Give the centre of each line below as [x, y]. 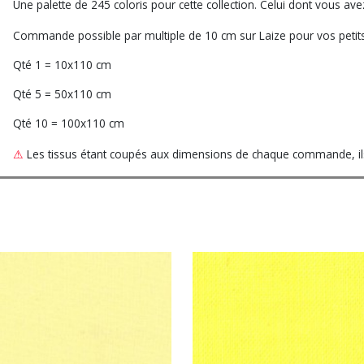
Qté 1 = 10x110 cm [62, 65]
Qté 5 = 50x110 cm [62, 94]
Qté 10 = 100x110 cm [69, 123]
